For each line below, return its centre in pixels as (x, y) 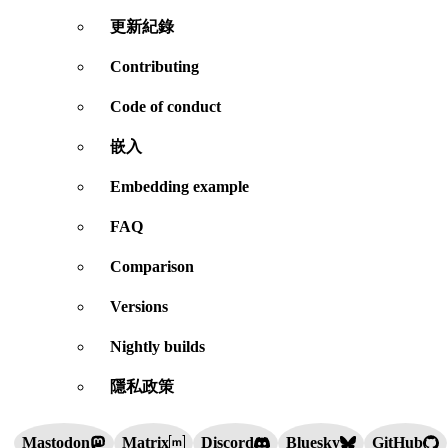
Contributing (154, 66)
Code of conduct (165, 106)
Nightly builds (157, 346)
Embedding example (179, 186)
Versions (139, 306)
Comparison (152, 266)
